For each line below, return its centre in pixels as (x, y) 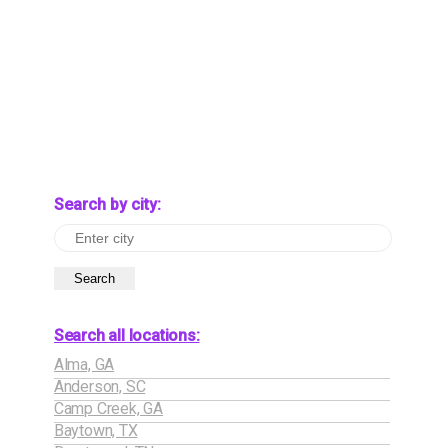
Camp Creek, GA (108, 408)
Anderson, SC (99, 386)
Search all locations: (126, 335)
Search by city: (107, 204)
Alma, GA (84, 364)
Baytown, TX (95, 430)
